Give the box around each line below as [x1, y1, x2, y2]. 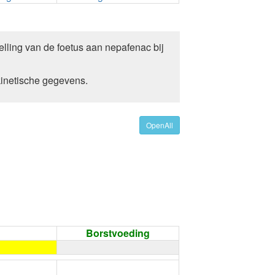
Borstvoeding [86, 226, 150, 240]
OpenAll [145, 120, 173, 130]
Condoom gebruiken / [73, 260, 175, 274]
